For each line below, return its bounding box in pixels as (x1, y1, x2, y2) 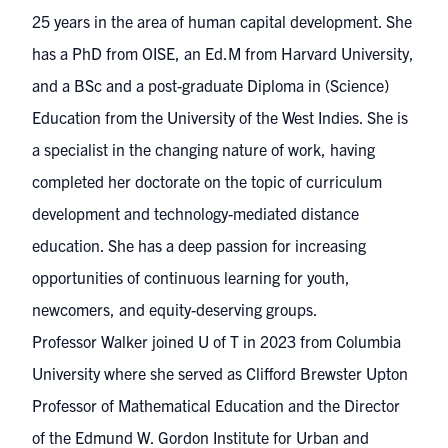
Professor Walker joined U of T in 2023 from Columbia (32, 331, 401, 351)
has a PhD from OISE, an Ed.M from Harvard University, (32, 43, 414, 63)
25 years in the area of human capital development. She (32, 11, 412, 31)
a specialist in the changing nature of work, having (32, 139, 375, 159)
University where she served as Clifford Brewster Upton (32, 363, 408, 383)
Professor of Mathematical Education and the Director (32, 395, 400, 415)
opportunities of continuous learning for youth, (32, 267, 350, 287)
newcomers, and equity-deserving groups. (32, 299, 318, 319)
